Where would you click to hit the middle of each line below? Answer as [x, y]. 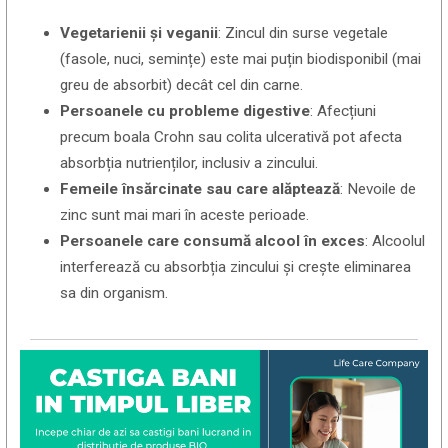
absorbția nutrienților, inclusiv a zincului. [189, 162]
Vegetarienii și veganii [139, 32]
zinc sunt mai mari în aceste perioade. [185, 214]
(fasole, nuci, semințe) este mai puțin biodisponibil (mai [241, 58]
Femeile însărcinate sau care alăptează [200, 188]
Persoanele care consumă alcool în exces [213, 240]
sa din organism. [114, 292]
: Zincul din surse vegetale [303, 32]
